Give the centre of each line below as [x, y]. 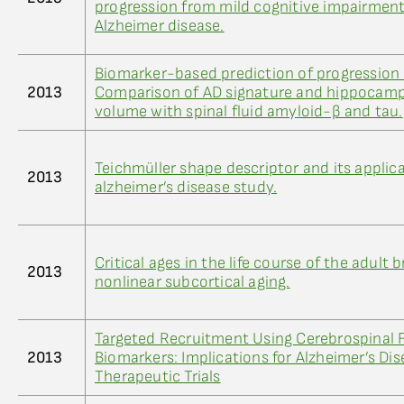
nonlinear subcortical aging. [193, 282]
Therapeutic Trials [158, 376]
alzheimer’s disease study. [186, 187]
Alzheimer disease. [160, 26]
